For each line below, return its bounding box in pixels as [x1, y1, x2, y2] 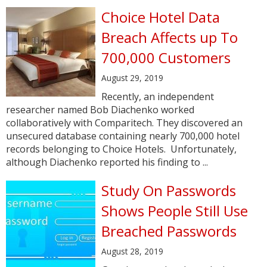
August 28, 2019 [101, 246, 163, 257]
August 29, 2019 [101, 72, 163, 83]
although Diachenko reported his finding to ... [6, 156, 208, 169]
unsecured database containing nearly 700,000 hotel [6, 129, 240, 142]
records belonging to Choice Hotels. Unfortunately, [6, 142, 237, 156]
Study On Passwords [101, 181, 236, 200]
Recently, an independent [101, 90, 214, 103]
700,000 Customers [101, 48, 231, 67]
